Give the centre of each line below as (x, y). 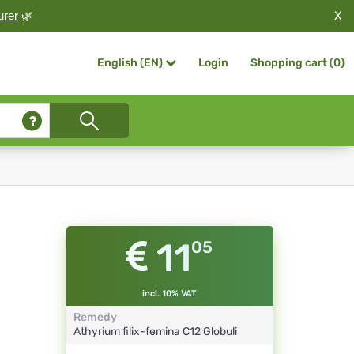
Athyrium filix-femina (128, 332)
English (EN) (130, 63)
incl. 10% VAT (170, 294)
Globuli (220, 332)
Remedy (95, 318)
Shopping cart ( (292, 63)
